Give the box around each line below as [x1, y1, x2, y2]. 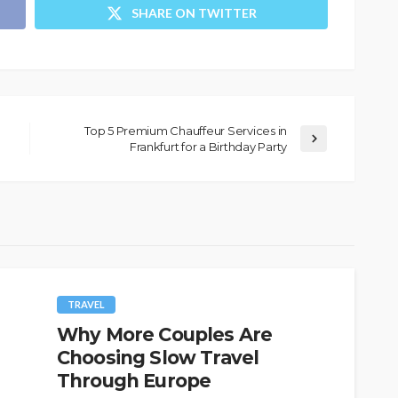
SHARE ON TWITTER [131, 4, 257, 20]
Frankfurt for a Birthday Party [129, 139, 287, 154]
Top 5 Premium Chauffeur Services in [84, 123, 287, 138]
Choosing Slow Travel [57, 346, 259, 369]
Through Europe [57, 369, 211, 392]
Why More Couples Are [57, 322, 273, 346]
